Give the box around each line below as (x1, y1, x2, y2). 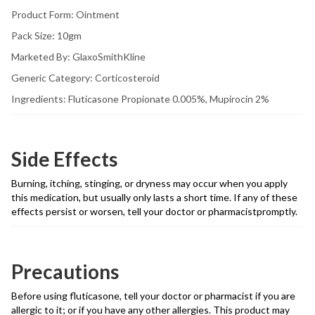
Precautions (11, 259, 119, 284)
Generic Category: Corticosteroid (11, 72, 160, 84)
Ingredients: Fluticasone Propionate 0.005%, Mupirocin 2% (11, 93, 269, 105)
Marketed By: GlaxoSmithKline (11, 51, 146, 63)
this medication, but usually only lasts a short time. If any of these (11, 191, 297, 204)
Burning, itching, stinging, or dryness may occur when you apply (11, 177, 288, 190)
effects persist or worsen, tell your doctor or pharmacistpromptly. (11, 205, 297, 218)
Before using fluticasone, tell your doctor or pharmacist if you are (11, 290, 295, 302)
